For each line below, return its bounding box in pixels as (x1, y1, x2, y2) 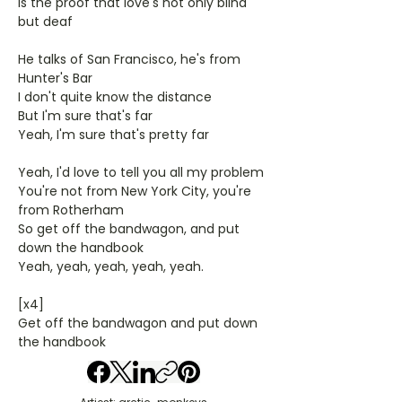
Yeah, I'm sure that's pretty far (18, 126, 209, 144)
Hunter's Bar (18, 69, 92, 87)
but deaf (18, 13, 73, 31)
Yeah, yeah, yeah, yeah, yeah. (18, 258, 204, 275)
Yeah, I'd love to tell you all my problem (18, 163, 264, 181)
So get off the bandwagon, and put (18, 220, 240, 238)
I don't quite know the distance (18, 88, 212, 106)
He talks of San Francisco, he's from (18, 50, 240, 68)
